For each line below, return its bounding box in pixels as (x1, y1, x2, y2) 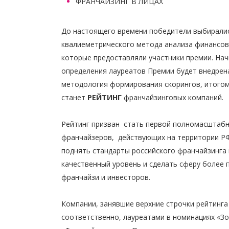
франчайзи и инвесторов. (61, 172, 150, 182)
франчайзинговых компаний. (122, 93, 223, 102)
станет (61, 93, 87, 102)
